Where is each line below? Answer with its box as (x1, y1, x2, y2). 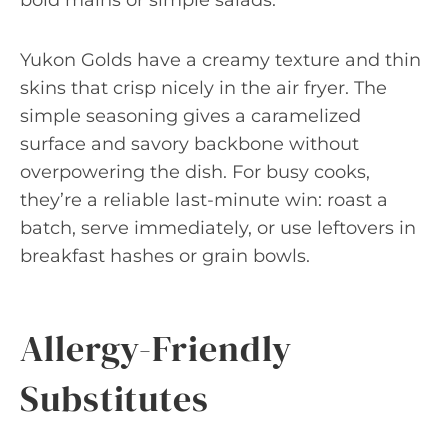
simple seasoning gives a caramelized (20, 105, 361, 127)
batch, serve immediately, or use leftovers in (20, 217, 416, 239)
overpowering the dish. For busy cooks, (20, 161, 370, 183)
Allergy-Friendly (20, 324, 293, 373)
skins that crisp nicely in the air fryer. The (20, 77, 387, 99)
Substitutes (20, 374, 209, 423)
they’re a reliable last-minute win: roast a (20, 189, 388, 211)
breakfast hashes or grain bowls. (20, 245, 310, 267)
